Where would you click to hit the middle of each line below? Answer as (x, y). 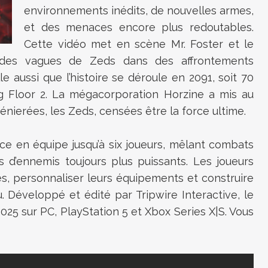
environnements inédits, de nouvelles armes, (139, 10)
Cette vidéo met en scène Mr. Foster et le (139, 44)
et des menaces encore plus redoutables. (139, 27)
